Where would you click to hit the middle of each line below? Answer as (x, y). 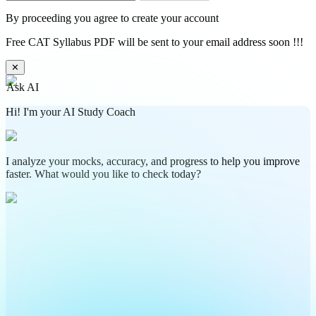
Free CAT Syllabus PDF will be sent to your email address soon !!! (154, 42)
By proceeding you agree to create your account (112, 18)
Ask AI (23, 87)
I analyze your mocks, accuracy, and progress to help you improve (153, 161)
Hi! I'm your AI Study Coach (71, 111)
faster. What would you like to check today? (103, 174)
